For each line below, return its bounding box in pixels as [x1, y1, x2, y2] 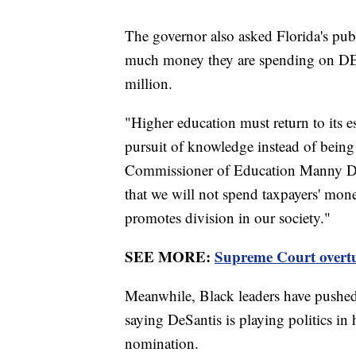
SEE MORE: [125, 245, 215, 267]
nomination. [125, 332, 199, 353]
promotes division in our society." [125, 207, 331, 227]
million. [125, 72, 172, 93]
